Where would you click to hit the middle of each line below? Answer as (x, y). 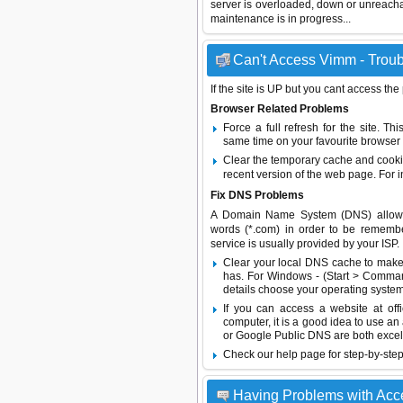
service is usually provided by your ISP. (305, 244)
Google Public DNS (283, 336)
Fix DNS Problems (257, 195)
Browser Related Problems (280, 109)
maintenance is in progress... (281, 19)
